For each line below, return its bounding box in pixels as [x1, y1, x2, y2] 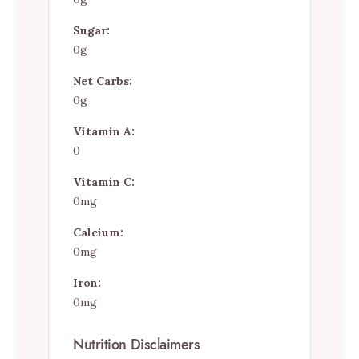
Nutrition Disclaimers [73, 334, 200, 355]
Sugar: [73, 23, 110, 38]
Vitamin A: [73, 124, 135, 139]
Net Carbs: [73, 74, 132, 89]
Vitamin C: [73, 175, 135, 190]
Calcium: [73, 225, 123, 240]
